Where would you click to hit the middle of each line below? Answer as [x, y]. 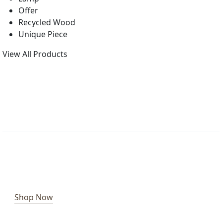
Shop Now [34, 197]
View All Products [35, 54]
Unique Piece [43, 34]
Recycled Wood [47, 22]
